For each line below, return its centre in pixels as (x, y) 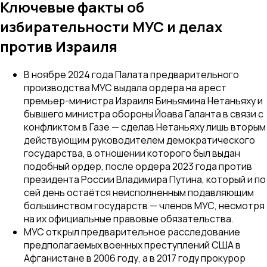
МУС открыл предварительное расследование (132, 232)
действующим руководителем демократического (139, 140)
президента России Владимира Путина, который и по (145, 179)
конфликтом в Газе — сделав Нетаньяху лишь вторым (145, 127)
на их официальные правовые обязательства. (129, 218)
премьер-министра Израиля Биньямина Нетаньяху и (143, 100)
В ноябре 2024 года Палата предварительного (131, 74)
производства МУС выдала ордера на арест (125, 87)
